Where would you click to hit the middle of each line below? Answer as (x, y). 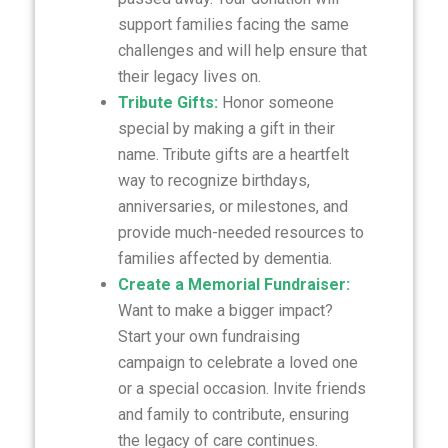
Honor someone (275, 102)
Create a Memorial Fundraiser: (233, 284)
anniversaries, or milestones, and (232, 206)
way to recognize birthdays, (213, 180)
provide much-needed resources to (240, 232)
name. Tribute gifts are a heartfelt (233, 154)
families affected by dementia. (224, 258)
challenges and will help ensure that (242, 50)
